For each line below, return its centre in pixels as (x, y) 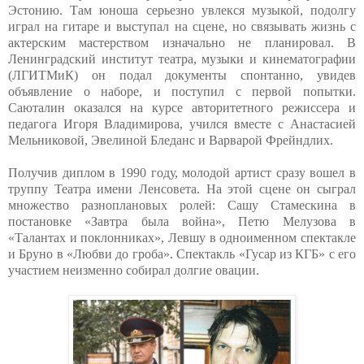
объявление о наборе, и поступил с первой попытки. (182, 91)
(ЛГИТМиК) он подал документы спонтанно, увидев (182, 75)
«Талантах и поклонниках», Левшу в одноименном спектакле (182, 237)
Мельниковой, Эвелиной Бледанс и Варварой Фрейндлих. (171, 140)
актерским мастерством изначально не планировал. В (182, 42)
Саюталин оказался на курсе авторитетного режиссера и (182, 107)
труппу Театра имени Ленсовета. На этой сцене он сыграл (182, 188)
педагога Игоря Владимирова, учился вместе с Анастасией (182, 123)
